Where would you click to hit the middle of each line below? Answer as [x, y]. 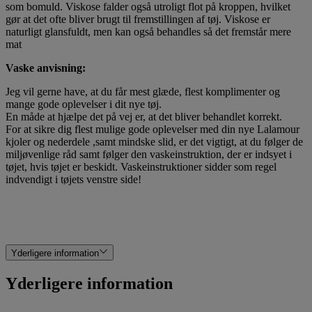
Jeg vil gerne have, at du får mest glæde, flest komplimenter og [143, 92]
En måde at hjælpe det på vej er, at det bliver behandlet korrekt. [144, 117]
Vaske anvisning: [46, 68]
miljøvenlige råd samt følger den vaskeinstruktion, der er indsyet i [149, 155]
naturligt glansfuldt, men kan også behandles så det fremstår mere [148, 32]
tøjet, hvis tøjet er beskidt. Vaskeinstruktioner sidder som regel [141, 167]
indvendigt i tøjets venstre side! [73, 180]
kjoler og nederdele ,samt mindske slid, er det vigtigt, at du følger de [154, 142]
